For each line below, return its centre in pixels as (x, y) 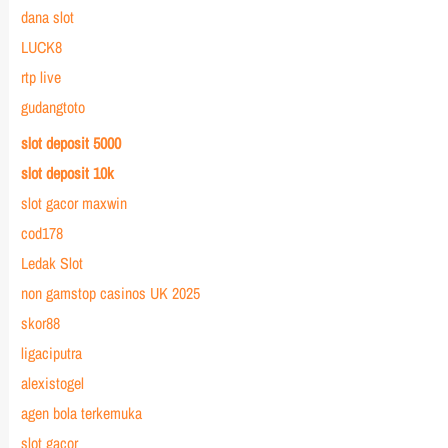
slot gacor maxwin (73, 203)
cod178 (41, 233)
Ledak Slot (51, 263)
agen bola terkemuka (81, 413)
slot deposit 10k (67, 173)
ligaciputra (51, 353)
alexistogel (52, 383)
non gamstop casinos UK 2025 (110, 293)
